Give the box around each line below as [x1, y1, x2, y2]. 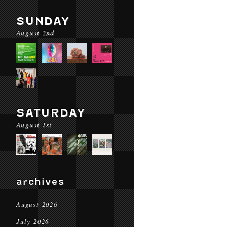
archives [16, 176, 65, 187]
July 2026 [16, 217, 50, 225]
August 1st [16, 120, 52, 129]
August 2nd [16, 28, 55, 37]
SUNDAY [16, 15, 70, 27]
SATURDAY [16, 106, 86, 119]
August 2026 [16, 200, 58, 208]
